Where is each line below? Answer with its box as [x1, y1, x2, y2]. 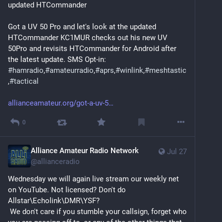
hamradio [12, 66, 44, 75]
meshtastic [149, 66, 186, 75]
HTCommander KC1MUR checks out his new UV [8, 33, 167, 43]
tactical [14, 77, 39, 86]
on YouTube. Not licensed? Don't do [8, 185, 126, 194]
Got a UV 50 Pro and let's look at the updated [8, 22, 156, 32]
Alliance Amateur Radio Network [31, 146, 139, 155]
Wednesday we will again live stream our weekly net [8, 174, 179, 183]
